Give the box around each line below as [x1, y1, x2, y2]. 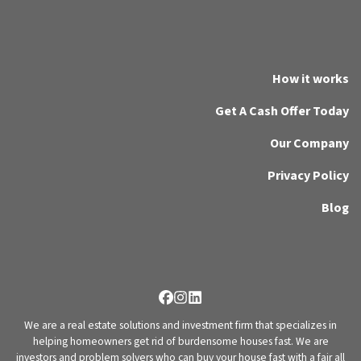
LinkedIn [193, 296, 245, 317]
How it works [272, 70, 349, 89]
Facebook [164, 296, 222, 317]
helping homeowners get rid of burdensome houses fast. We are [32, 334, 329, 349]
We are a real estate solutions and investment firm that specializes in [24, 317, 337, 333]
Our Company [270, 135, 349, 153]
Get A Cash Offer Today [215, 102, 349, 121]
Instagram [179, 296, 242, 317]
